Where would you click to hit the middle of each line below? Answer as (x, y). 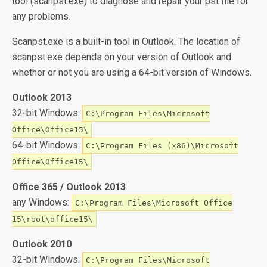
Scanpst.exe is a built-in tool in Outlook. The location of (126, 41)
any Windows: (42, 202)
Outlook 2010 (42, 244)
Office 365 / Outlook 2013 (69, 187)
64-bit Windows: (47, 145)
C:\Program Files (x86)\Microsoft (162, 146)
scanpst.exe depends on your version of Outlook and (122, 57)
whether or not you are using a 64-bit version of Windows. (132, 72)
